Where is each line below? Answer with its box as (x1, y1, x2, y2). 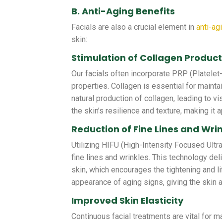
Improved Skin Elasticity (71, 194, 184, 207)
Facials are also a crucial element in (71, 22, 195, 32)
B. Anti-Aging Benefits (71, 5, 175, 18)
